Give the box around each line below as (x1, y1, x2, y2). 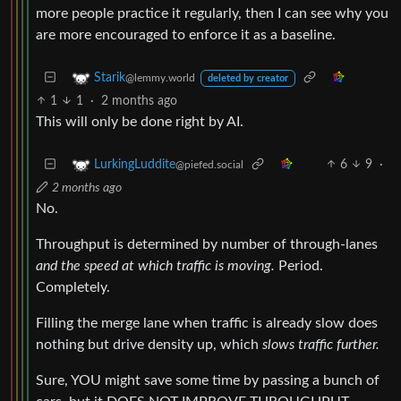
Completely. (36, 279, 110, 294)
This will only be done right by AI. (36, 114, 243, 129)
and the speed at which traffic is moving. (36, 258, 275, 273)
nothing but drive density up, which (36, 337, 262, 352)
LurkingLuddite (94, 158, 175, 171)
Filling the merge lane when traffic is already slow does (36, 315, 378, 330)
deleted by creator (207, 73, 288, 83)
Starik (94, 71, 125, 84)
